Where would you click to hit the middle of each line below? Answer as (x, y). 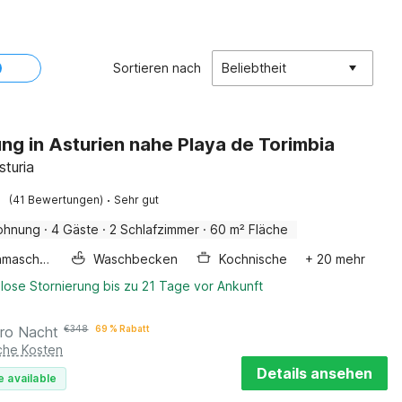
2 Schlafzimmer (155, 229)
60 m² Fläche (249, 229)
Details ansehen (315, 373)
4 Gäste (75, 229)
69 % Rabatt (123, 328)
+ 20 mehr (336, 259)
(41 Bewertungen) (57, 200)
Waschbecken (136, 259)
